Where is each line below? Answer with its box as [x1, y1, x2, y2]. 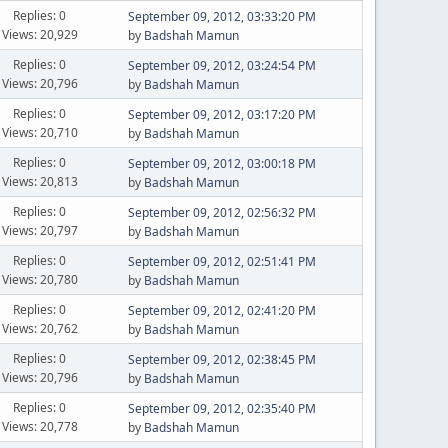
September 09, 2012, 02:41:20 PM [127, 302, 316, 319]
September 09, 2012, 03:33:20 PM [127, 8, 316, 25]
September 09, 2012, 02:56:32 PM [127, 204, 316, 221]
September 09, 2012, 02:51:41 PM [127, 253, 316, 270]
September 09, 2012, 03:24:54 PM [127, 57, 316, 74]
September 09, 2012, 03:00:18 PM [127, 155, 316, 172]
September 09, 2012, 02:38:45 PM [127, 351, 316, 368]
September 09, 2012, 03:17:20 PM [127, 106, 316, 123]
